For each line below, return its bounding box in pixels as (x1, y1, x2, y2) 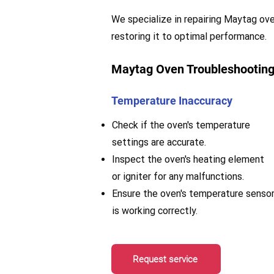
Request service (132, 253, 198, 265)
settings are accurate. (112, 136, 209, 148)
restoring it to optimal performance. (111, 31, 267, 42)
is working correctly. (112, 205, 198, 217)
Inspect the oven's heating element (112, 154, 264, 165)
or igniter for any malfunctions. (112, 171, 244, 182)
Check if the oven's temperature (112, 119, 250, 131)
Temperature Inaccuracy (111, 94, 232, 107)
